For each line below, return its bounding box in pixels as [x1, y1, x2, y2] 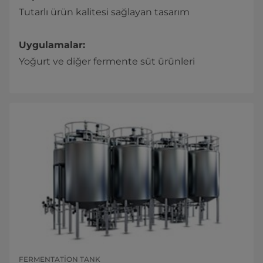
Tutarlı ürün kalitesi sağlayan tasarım [19, 6, 190, 18]
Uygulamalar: [19, 39, 85, 51]
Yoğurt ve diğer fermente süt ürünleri [19, 56, 195, 68]
